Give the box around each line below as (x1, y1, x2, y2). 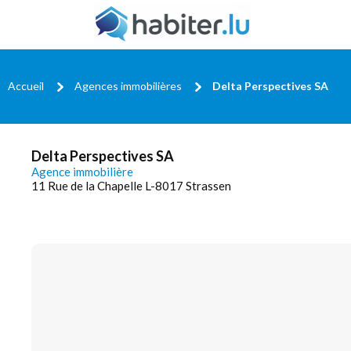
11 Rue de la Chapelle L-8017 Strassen (31, 179, 231, 193)
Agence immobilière (31, 165, 133, 179)
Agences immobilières (74, 78, 182, 92)
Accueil (8, 78, 44, 92)
